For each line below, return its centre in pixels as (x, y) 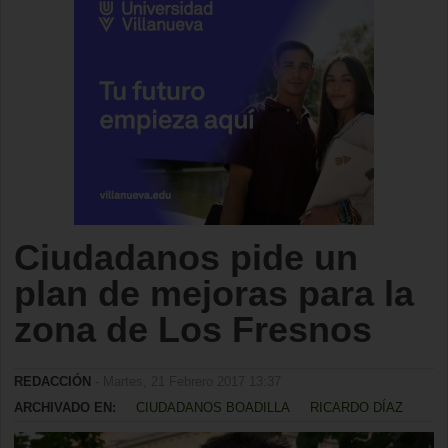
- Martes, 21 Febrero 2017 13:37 (186, 381)
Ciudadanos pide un (186, 257)
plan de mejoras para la (214, 293)
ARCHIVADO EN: (65, 407)
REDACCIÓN (52, 381)
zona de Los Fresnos (193, 329)
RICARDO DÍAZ (356, 407)
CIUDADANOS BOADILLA (213, 407)
